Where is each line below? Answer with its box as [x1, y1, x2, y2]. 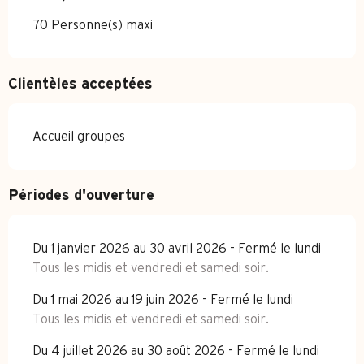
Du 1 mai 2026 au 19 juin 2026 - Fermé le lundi [32, 293, 293, 307]
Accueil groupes [32, 130, 125, 144]
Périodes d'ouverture [8, 188, 154, 204]
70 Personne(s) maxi [32, 19, 153, 32]
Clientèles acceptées [8, 77, 153, 93]
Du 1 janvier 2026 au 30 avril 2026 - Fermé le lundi [32, 242, 321, 256]
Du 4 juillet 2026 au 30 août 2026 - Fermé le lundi [32, 344, 319, 358]
